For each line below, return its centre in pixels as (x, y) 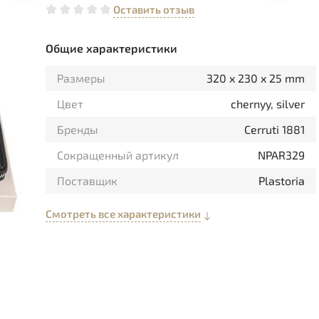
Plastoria (282, 181)
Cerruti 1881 (274, 129)
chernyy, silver (268, 104)
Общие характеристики (111, 48)
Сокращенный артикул (118, 155)
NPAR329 (281, 155)
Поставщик (87, 181)
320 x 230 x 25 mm (256, 78)
